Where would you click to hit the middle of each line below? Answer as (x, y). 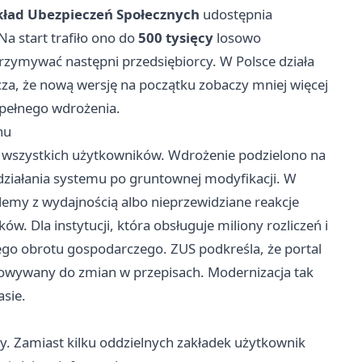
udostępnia (236, 15)
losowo (237, 38)
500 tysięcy (176, 38)
